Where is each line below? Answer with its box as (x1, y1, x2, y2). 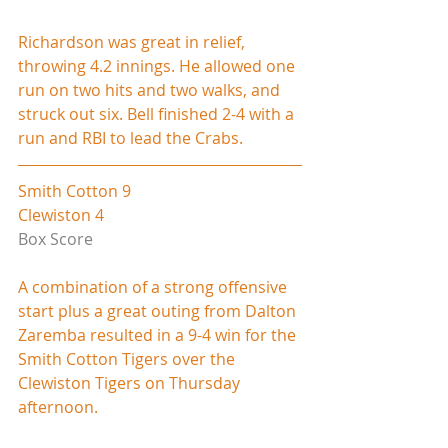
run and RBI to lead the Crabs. (18, 126, 243, 149)
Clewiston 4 (18, 203, 104, 226)
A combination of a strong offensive (18, 275, 291, 298)
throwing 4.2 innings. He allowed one (18, 54, 299, 77)
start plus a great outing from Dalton (18, 299, 300, 322)
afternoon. (18, 395, 98, 418)
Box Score (18, 227, 93, 250)
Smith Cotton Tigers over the (18, 347, 239, 370)
